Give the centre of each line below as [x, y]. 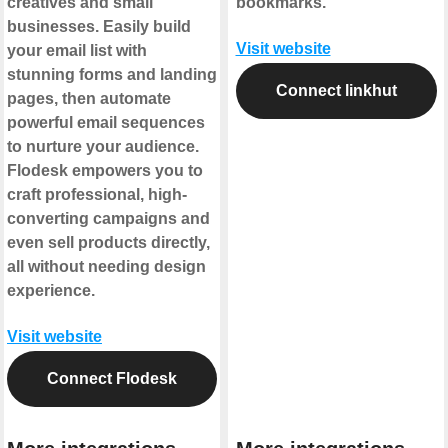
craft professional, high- [97, 195]
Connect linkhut [336, 91]
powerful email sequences [106, 123]
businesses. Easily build [99, 27]
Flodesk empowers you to [105, 171]
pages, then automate [89, 99]
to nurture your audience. [103, 147]
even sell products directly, [108, 243]
